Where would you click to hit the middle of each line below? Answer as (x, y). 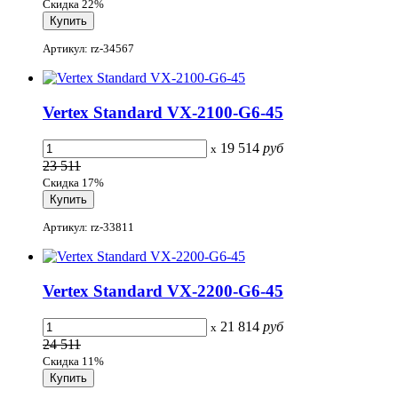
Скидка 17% (73, 182)
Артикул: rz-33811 (88, 227)
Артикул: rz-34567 (88, 49)
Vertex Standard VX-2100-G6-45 (163, 113)
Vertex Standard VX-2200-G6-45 (163, 291)
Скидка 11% (73, 361)
